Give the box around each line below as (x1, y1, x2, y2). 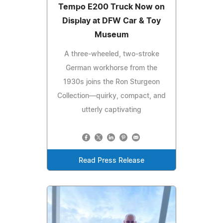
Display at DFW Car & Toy (62, 17, 161, 25)
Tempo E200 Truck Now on (58, 3, 165, 11)
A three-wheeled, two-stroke (64, 51, 159, 58)
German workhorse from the (66, 65, 157, 72)
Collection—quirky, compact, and (57, 93, 166, 100)
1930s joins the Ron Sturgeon (63, 79, 160, 86)
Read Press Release (79, 157, 144, 165)
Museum (94, 31, 129, 39)
